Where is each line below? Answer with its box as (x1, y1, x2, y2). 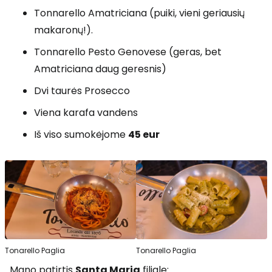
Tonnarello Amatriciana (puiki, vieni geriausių (34, 6, 245, 21)
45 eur (128, 127, 160, 142)
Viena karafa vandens (34, 106, 138, 120)
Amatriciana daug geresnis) (34, 62, 166, 76)
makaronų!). (34, 23, 93, 38)
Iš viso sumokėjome (34, 127, 128, 142)
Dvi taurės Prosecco (34, 84, 130, 98)
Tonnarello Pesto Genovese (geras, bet (34, 45, 222, 59)
